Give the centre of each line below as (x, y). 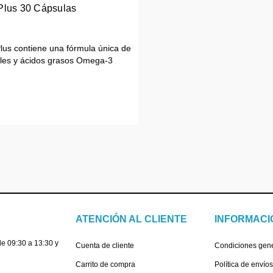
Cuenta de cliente (105, 246)
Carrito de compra (105, 265)
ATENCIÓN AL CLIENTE (131, 219)
